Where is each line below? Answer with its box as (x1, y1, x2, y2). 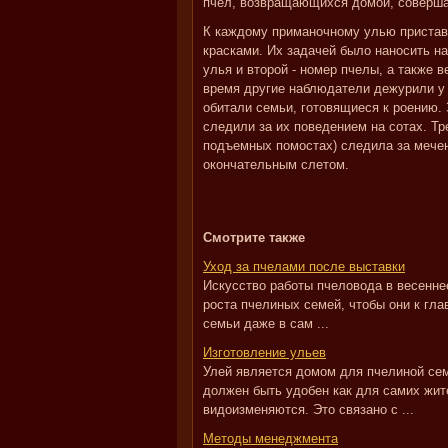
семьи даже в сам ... (203, 316, 329, 331)
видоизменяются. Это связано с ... (203, 402, 414, 417)
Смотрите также (203, 230, 305, 245)
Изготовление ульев (203, 345, 326, 360)
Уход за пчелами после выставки (203, 259, 405, 274)
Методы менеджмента (203, 431, 338, 446)
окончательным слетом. (203, 157, 349, 172)
